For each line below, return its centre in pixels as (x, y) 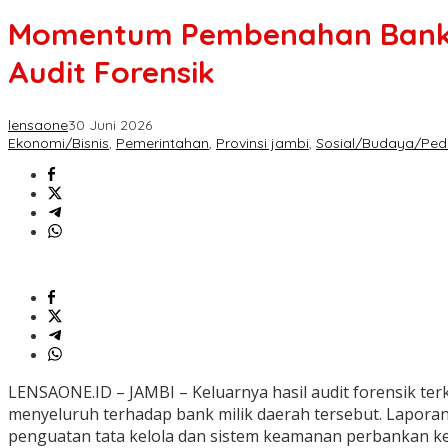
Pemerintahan (162, 143)
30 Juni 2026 (110, 125)
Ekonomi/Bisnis (58, 143)
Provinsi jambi (262, 143)
